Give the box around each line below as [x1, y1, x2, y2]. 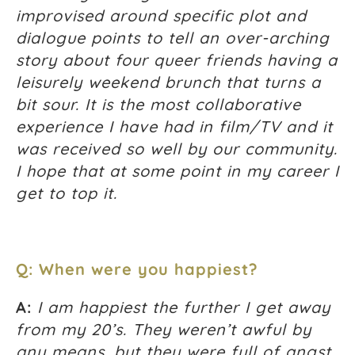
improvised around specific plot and [16, 6, 307, 26]
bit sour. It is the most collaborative [16, 94, 301, 115]
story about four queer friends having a [16, 50, 338, 71]
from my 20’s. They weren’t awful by [16, 319, 311, 340]
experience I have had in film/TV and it [16, 116, 333, 137]
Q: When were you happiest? [16, 259, 258, 280]
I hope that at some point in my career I [16, 161, 339, 181]
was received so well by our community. [16, 139, 338, 159]
